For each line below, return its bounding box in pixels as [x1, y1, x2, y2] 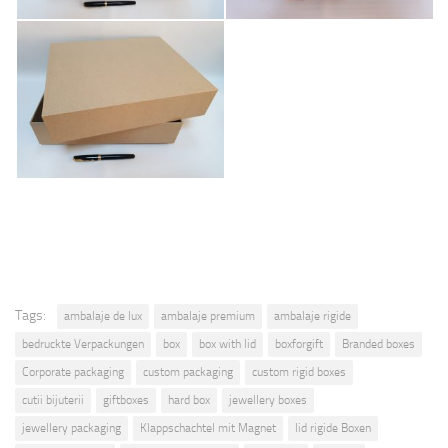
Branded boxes [342, 336, 415, 351]
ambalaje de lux [64, 308, 142, 323]
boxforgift [275, 336, 323, 351]
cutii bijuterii [22, 392, 84, 407]
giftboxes [103, 392, 149, 407]
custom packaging [143, 364, 233, 379]
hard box [168, 392, 210, 407]
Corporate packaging [22, 364, 124, 379]
